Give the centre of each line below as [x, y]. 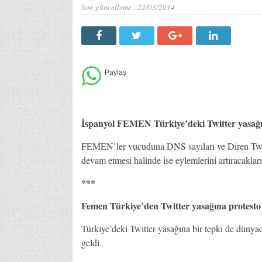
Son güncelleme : [109, 7]
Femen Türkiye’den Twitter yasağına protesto [171, 205]
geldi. [91, 242]
